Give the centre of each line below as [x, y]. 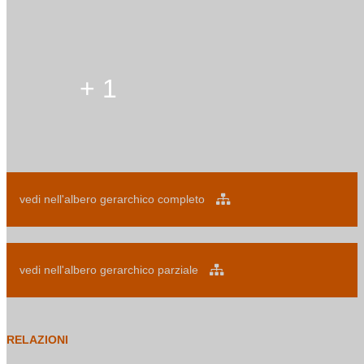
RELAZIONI [37, 340]
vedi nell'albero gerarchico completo [114, 199]
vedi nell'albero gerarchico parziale [110, 270]
